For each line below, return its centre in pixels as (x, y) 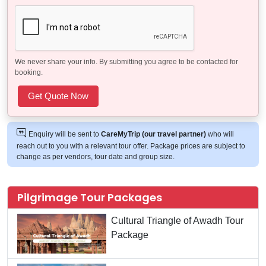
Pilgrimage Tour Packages (90, 197)
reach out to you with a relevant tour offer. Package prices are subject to (131, 146)
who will (220, 134)
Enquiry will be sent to (65, 134)
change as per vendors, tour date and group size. (96, 156)
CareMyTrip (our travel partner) (153, 134)
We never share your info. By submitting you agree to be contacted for (126, 61)
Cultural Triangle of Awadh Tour (177, 220)
